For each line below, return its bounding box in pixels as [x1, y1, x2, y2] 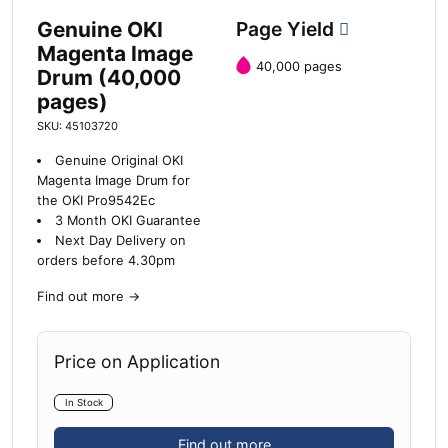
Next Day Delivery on [54, 232, 186, 248]
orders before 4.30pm [37, 252, 175, 268]
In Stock [64, 396, 103, 408]
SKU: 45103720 [37, 118, 118, 133]
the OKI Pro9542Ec [37, 192, 155, 208]
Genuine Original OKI [54, 152, 183, 168]
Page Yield [236, 16, 339, 41]
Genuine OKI [37, 16, 163, 42]
